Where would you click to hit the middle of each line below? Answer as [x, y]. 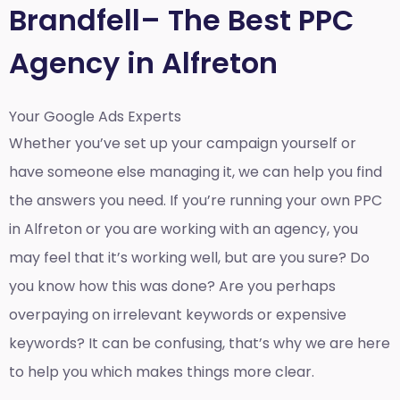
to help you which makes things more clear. [162, 372]
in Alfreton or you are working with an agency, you [183, 229]
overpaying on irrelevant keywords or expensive [178, 315]
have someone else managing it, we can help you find [196, 172]
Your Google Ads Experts [95, 116]
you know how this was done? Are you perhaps [172, 286]
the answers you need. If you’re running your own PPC [196, 200]
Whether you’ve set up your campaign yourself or [183, 143]
